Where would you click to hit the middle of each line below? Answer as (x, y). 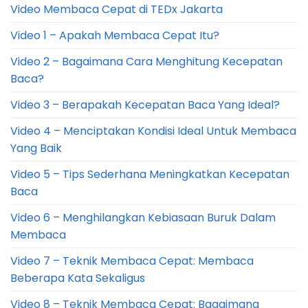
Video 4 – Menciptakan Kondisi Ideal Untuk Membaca (153, 131)
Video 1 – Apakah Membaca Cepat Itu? (115, 35)
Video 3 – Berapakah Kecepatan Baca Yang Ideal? (145, 104)
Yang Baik (36, 148)
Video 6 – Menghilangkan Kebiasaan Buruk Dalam (143, 217)
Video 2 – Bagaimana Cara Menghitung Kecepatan (146, 61)
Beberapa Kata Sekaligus (78, 278)
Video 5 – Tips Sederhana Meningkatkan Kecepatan (150, 174)
